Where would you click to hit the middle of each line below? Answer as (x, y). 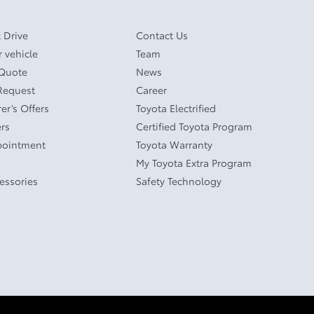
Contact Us (162, 35)
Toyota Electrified (176, 108)
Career (152, 89)
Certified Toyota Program (194, 126)
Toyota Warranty (175, 144)
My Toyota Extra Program (194, 162)
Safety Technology (179, 180)
